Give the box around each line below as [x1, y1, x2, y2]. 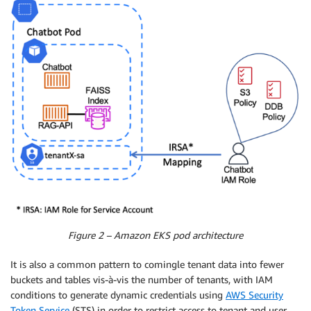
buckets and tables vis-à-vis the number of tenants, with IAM [10, 274, 273, 286]
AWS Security [226, 289, 283, 301]
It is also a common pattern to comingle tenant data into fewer [10, 258, 284, 271]
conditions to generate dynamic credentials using [10, 289, 226, 301]
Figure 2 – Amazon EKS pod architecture [68, 229, 243, 242]
